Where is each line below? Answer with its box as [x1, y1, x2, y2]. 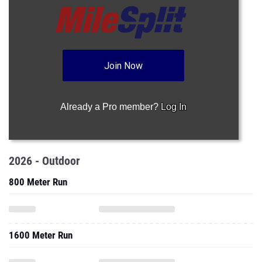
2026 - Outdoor [9, 154, 80, 168]
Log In [161, 102, 187, 112]
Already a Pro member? [60, 102, 161, 112]
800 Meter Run [9, 176, 67, 188]
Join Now [104, 60, 143, 71]
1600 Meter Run [9, 229, 73, 241]
